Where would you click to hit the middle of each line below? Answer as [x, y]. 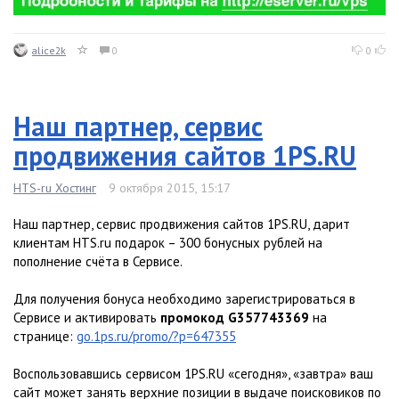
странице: [45, 337]
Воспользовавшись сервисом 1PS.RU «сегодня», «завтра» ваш [193, 374]
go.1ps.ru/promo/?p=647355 [156, 337]
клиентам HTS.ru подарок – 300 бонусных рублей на [168, 243]
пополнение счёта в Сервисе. [98, 262]
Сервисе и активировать [87, 318]
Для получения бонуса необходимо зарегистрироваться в [184, 299]
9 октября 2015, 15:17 [170, 188]
